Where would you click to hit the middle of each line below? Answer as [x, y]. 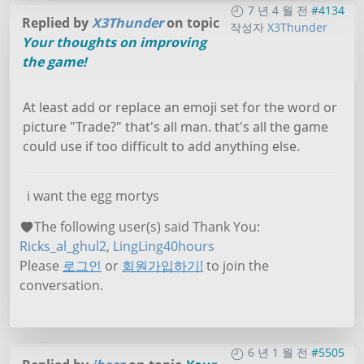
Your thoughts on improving [114, 42]
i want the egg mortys [93, 195]
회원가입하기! [162, 265]
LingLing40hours [164, 246]
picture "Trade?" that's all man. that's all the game [175, 126]
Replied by [57, 22]
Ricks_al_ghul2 [63, 246]
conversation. [61, 285]
